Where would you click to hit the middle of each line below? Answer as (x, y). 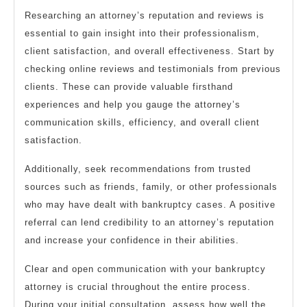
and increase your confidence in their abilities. (132, 241)
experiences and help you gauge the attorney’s (133, 105)
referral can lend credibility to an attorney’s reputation (149, 223)
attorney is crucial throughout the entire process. (138, 287)
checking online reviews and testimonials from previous (153, 69)
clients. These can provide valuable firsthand (129, 87)
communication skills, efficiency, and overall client (142, 123)
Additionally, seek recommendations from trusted (138, 169)
